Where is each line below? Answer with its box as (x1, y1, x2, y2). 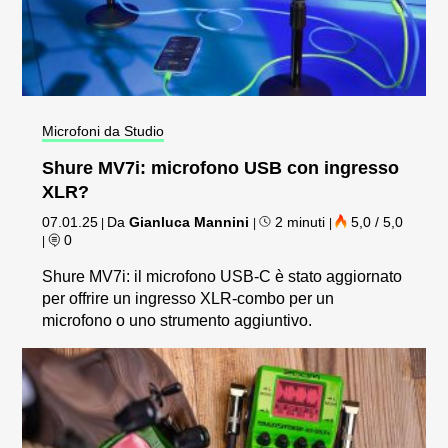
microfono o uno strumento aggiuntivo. (42, 311, 313, 329)
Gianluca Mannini (129, 213, 250, 230)
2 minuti (271, 213, 330, 230)
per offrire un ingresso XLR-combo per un (42, 289, 335, 307)
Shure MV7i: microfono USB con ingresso (42, 157, 400, 178)
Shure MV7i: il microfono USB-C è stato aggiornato (42, 267, 403, 285)
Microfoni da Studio (42, 122, 165, 139)
